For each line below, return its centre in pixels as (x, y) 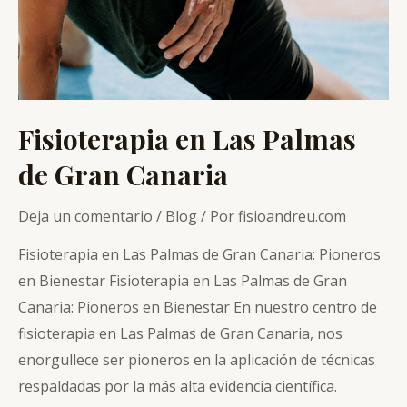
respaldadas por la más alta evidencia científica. (178, 386)
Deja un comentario (85, 216)
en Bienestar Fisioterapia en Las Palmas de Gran (183, 280)
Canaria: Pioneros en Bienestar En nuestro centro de (198, 307)
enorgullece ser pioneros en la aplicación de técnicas (197, 359)
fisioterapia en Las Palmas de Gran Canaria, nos (180, 333)
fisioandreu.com (292, 216)
